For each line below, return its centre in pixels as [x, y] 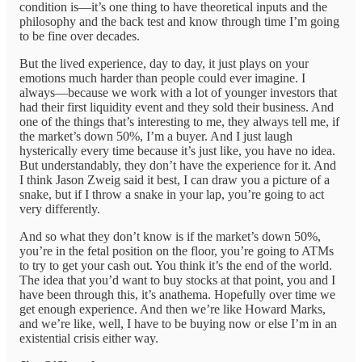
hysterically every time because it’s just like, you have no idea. [177, 151]
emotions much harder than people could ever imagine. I [162, 78]
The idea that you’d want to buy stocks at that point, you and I [177, 280]
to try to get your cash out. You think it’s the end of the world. [176, 266]
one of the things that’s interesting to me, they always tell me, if [179, 122]
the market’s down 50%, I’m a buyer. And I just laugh [156, 137]
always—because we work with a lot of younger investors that [178, 93]
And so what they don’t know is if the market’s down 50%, [170, 237]
